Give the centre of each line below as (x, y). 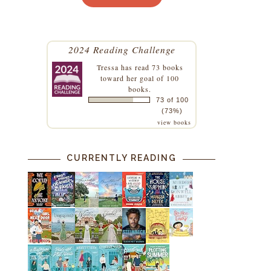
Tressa (107, 67)
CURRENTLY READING (122, 158)
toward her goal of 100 (140, 78)
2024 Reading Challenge (122, 49)
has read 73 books (151, 67)
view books (174, 122)
